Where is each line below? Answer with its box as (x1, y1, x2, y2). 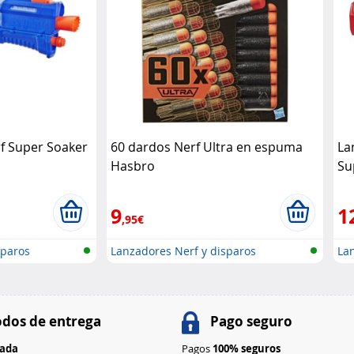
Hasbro (111, 157, 156, 175)
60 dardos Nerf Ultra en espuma (111, 138, 303, 156)
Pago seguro (207, 312, 293, 331)
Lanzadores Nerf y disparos (111, 243, 257, 259)
